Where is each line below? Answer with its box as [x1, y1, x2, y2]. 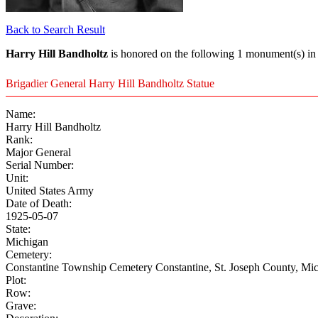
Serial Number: [6, 159, 74, 172]
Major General [6, 146, 71, 159]
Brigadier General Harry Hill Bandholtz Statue [6, 77, 214, 90]
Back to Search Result [6, 23, 105, 36]
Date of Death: [6, 197, 72, 210]
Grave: [6, 300, 36, 312]
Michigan [6, 236, 48, 248]
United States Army [6, 185, 94, 197]
